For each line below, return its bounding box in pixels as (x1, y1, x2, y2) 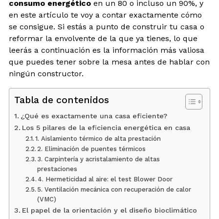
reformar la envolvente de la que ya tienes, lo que (9, 33, 197, 43)
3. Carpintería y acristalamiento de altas (37, 155, 160, 163)
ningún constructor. (9, 68, 84, 78)
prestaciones (37, 165, 78, 173)
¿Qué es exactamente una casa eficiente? (20, 111, 167, 120)
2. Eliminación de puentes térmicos (37, 145, 146, 153)
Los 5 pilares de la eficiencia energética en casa (22, 123, 190, 132)
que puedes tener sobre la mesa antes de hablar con (9, 57, 210, 66)
